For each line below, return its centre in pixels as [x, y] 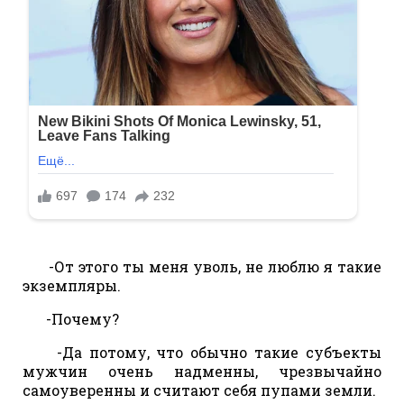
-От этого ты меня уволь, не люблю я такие [208, 266]
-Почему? [77, 318]
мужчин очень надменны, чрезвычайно [202, 371]
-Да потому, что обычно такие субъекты [208, 352]
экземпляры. [72, 285]
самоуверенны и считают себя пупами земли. [199, 390]
